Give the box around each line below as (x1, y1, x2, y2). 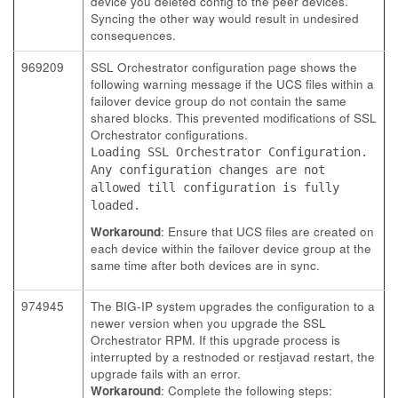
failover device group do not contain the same (91, 92, 346, 109)
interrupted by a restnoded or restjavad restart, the (91, 348, 375, 365)
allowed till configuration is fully (91, 180, 339, 195)
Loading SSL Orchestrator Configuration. (91, 145, 368, 159)
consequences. (91, 27, 176, 44)
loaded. (91, 198, 140, 212)
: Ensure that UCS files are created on (161, 223, 374, 240)
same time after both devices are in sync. (91, 257, 320, 274)
